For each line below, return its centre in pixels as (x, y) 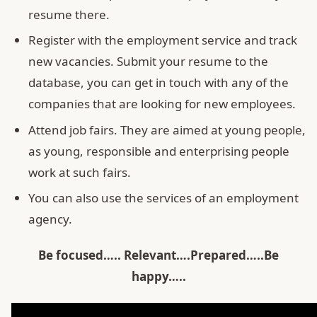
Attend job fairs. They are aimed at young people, (167, 129)
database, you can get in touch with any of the (158, 83)
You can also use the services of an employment (163, 197)
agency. (50, 219)
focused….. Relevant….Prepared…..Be (167, 255)
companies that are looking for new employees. (162, 104)
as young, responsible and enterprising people (159, 151)
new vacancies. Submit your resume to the (148, 62)
